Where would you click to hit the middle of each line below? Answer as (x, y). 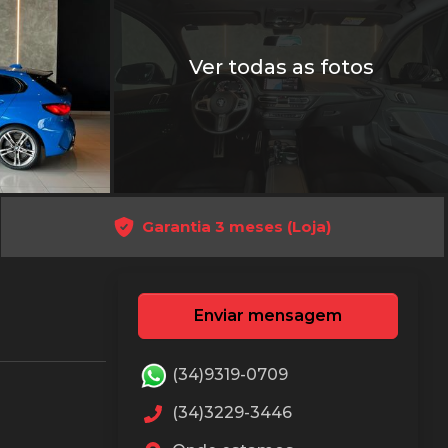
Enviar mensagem (268, 316)
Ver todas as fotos (281, 67)
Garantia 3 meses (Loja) (237, 227)
